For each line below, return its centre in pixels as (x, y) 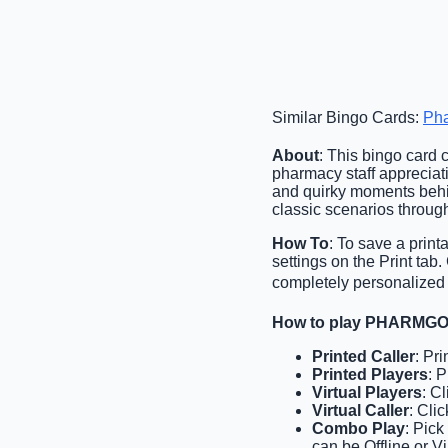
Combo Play (358, 428)
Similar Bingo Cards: (347, 117)
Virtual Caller (360, 410)
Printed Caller (363, 356)
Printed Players (370, 374)
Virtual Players (367, 392)
